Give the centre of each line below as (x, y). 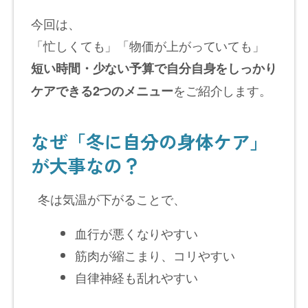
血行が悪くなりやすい (136, 233)
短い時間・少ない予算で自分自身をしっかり (154, 68)
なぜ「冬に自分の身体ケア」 (150, 142)
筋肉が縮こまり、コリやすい (155, 255)
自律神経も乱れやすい (136, 277)
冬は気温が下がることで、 (112, 199)
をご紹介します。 (222, 90)
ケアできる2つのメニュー (102, 91)
